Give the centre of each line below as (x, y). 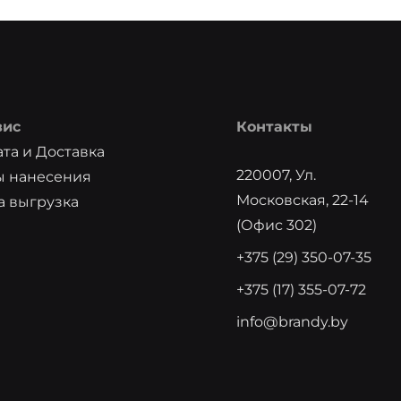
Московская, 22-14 (303, 200)
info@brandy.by (292, 322)
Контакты (274, 127)
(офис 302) (277, 225)
